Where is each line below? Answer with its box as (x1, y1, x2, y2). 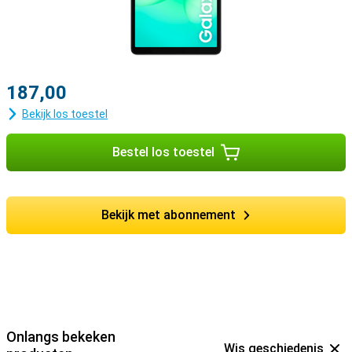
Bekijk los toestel (22, 108, 108, 120)
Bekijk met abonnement (101, 207, 236, 222)
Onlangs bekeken (6, 328, 115, 345)
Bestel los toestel (112, 145, 214, 159)
